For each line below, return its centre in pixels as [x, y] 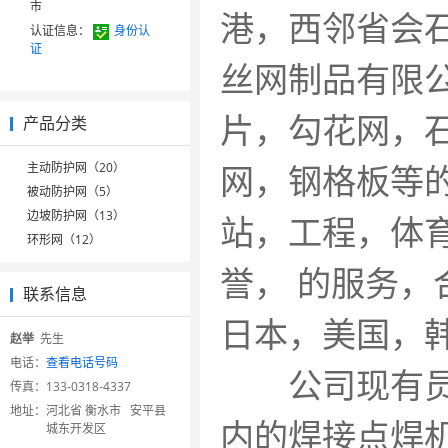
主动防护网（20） [76, 167]
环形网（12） [64, 239]
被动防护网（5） [72, 191]
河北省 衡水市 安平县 [106, 410]
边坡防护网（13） [76, 215]
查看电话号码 [82, 362]
